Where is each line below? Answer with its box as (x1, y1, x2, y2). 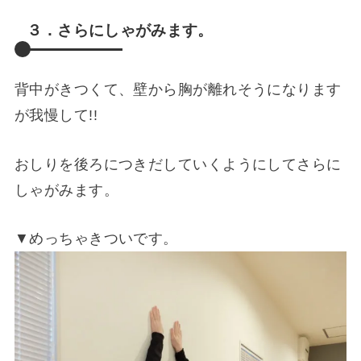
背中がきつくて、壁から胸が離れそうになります (14, 81, 342, 98)
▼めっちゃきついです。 (14, 230, 178, 247)
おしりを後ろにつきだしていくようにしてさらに (14, 156, 342, 172)
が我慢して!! (14, 107, 98, 124)
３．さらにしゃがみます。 (26, 22, 214, 39)
